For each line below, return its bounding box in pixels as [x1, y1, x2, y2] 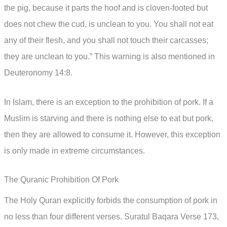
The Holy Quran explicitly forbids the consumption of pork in [4, 196, 217, 205]
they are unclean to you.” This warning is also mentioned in [4, 52, 215, 61]
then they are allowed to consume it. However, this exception [4, 130, 220, 139]
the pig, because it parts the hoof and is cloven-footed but [4, 4, 208, 13]
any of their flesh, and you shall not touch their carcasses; [4, 36, 208, 45]
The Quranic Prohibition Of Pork [4, 175, 119, 184]
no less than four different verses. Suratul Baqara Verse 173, [4, 212, 219, 221]
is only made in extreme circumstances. [4, 146, 145, 155]
